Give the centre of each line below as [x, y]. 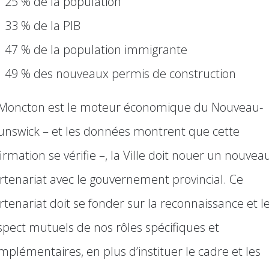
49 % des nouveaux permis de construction [120, 73]
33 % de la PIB [43, 25]
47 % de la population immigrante [96, 49]
